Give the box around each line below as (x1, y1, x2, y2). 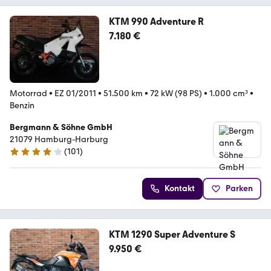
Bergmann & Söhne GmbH (10, 122, 113, 133)
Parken (226, 183, 253, 194)
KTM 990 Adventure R (108, 16, 204, 28)
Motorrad (10, 88, 47, 99)
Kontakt (165, 183, 195, 194)
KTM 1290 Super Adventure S (108, 229, 235, 241)
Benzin (10, 100, 34, 111)
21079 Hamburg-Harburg (10, 134, 108, 145)
